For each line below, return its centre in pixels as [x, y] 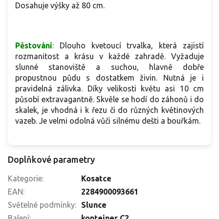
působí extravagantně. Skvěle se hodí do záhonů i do [109, 99]
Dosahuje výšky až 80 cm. [60, 6]
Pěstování [34, 46]
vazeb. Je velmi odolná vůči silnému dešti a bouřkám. [108, 121]
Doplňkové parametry [51, 160]
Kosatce [96, 179]
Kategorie [25, 179]
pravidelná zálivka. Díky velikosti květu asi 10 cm [109, 89]
